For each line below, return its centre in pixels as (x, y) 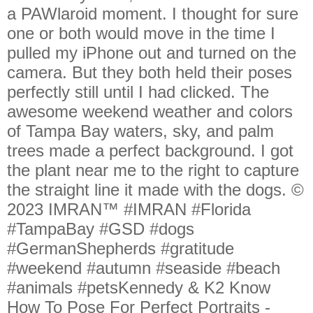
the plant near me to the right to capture (153, 170)
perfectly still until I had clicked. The (138, 92)
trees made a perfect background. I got (150, 151)
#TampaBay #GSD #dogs (101, 229)
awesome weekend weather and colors (150, 111)
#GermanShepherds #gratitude (121, 248)
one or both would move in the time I (141, 33)
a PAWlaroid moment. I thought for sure (153, 14)
